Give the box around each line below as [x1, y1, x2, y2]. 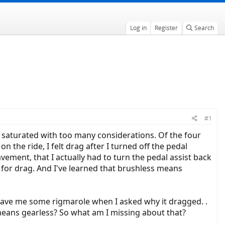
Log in [130, 24, 147, 32]
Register [154, 24, 178, 32]
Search [194, 24, 214, 32]
